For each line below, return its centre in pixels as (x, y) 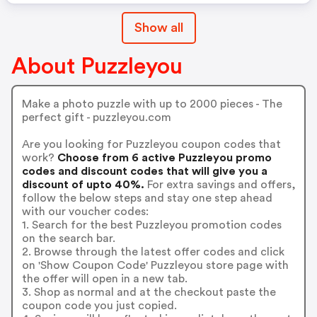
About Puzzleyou (97, 67)
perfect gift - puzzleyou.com (96, 117)
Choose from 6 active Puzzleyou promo (163, 157)
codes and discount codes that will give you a (144, 171)
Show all (158, 28)
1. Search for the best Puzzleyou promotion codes (151, 225)
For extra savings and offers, (220, 184)
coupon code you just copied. (99, 305)
